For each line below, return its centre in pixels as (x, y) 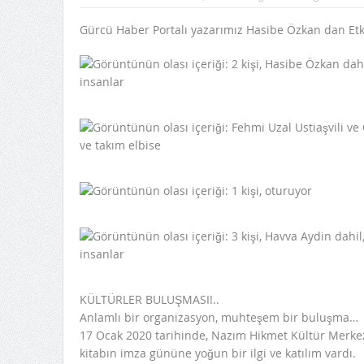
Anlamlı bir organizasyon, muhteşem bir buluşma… (219, 318)
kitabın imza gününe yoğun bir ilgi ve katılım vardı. (217, 353)
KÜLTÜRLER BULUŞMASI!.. (149, 300)
